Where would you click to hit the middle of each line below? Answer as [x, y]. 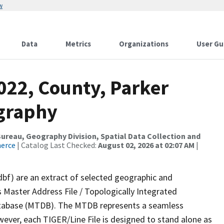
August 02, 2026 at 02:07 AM [146, 145]
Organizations [144, 44]
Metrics [78, 44]
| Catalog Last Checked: [57, 145]
